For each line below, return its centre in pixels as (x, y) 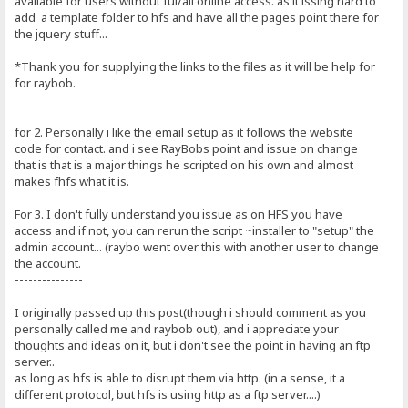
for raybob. (46, 83)
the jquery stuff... (61, 34)
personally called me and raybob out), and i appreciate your (177, 329)
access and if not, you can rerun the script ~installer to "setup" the (195, 231)
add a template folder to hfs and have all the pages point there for (197, 18)
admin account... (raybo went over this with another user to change (197, 247)
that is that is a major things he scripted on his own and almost (184, 165)
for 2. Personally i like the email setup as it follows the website (184, 133)
